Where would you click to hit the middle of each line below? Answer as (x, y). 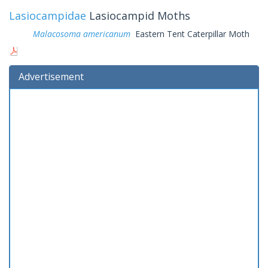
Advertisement (51, 76)
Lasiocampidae (48, 15)
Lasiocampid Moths (138, 15)
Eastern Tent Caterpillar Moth (190, 33)
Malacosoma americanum (82, 33)
